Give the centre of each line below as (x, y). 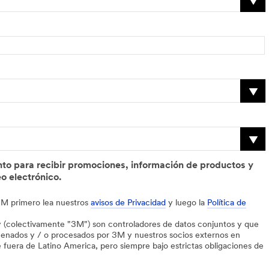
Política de (227, 203)
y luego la (186, 203)
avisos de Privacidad (128, 203)
